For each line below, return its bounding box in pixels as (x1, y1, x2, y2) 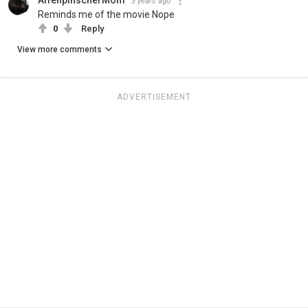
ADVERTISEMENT (117, 91, 191, 102)
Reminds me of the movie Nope (38, 8, 175, 20)
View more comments (17, 44, 102, 54)
